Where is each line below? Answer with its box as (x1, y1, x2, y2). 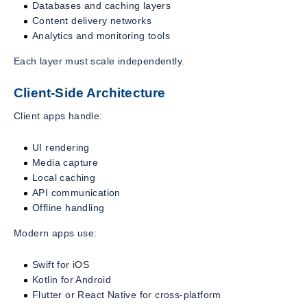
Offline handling (32, 201, 105, 213)
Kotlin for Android (32, 273, 112, 285)
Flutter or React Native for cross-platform (32, 288, 221, 300)
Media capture (32, 156, 99, 168)
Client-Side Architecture (14, 85, 166, 100)
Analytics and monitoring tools (32, 29, 170, 41)
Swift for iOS (32, 258, 90, 270)
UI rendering (32, 141, 90, 153)
